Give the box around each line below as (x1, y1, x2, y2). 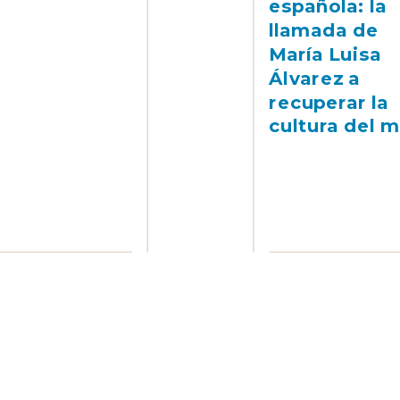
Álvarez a (269, 67, 361, 89)
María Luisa (269, 43, 381, 65)
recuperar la (269, 91, 389, 113)
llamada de (269, 19, 379, 42)
